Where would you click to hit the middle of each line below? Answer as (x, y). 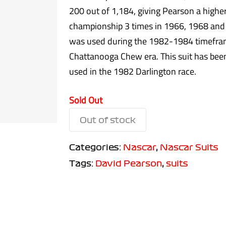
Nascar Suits (189, 147)
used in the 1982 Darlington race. (132, 71)
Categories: (96, 147)
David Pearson (128, 163)
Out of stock (107, 120)
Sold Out (86, 100)
